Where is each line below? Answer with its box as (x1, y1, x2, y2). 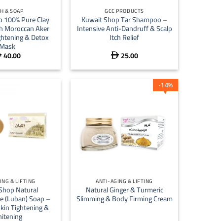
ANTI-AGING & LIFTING (96, 176, 153, 186)
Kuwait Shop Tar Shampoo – (81, 12, 167, 26)
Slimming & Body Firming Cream (76, 192, 173, 206)
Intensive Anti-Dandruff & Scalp (76, 21, 172, 35)
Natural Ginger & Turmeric (85, 183, 163, 197)
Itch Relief (110, 30, 139, 44)
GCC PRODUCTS (105, 6, 144, 16)
